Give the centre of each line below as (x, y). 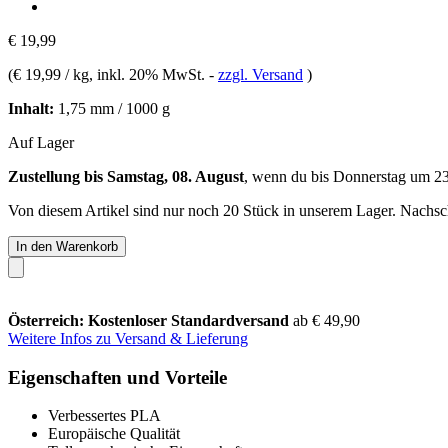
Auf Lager (41, 142)
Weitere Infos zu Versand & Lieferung (128, 338)
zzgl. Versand (260, 74)
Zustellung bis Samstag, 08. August (126, 176)
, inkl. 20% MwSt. (149, 74)
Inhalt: (31, 108)
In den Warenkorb (67, 246)
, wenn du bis (288, 176)
